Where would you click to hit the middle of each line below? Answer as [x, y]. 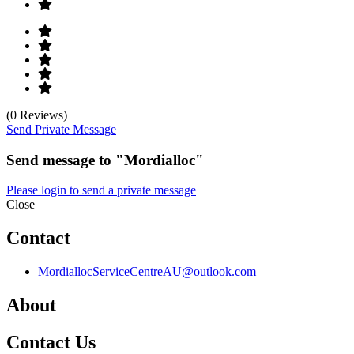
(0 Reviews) [37, 115]
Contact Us [51, 342]
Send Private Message [61, 129]
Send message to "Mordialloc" [105, 160]
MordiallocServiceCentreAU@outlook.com [147, 272]
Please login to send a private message [101, 190]
